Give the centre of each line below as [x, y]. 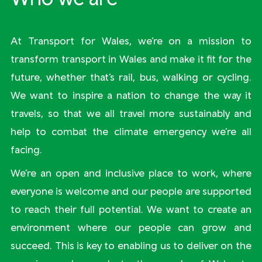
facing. [26, 149]
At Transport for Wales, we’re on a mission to [131, 40]
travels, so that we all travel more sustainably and [131, 113]
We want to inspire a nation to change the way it [131, 95]
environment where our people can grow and [131, 227]
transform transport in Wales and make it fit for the [131, 58]
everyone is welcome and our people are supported [131, 191]
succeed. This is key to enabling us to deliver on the [131, 245]
